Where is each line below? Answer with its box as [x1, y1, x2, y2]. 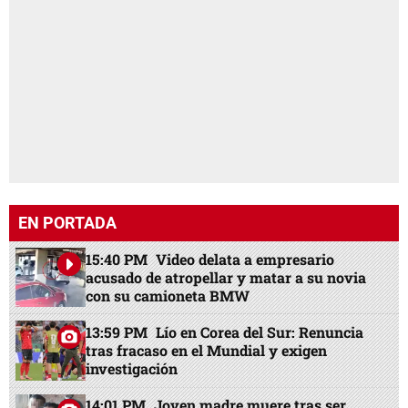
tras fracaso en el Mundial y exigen [86, 341, 328, 360]
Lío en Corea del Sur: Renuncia [156, 322, 364, 342]
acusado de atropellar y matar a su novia [86, 267, 367, 287]
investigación [86, 359, 178, 378]
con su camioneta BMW [86, 285, 250, 305]
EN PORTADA [18, 213, 117, 233]
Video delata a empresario [156, 249, 335, 269]
